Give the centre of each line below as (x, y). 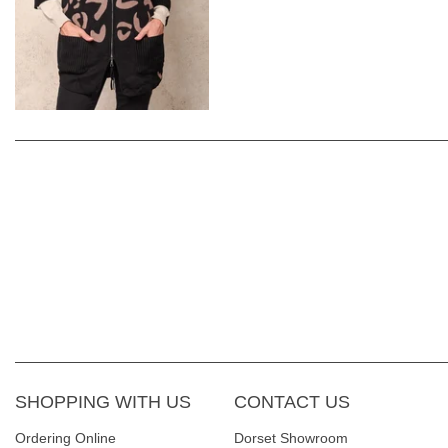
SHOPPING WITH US (103, 401)
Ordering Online (65, 437)
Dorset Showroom (291, 437)
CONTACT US (292, 401)
